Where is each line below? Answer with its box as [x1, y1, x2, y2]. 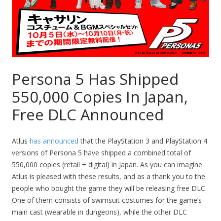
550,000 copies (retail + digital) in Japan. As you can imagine [12, 160, 202, 170]
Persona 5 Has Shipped [12, 69, 179, 90]
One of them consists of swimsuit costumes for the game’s [12, 195, 202, 205]
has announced [30, 136, 78, 146]
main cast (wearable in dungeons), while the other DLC [12, 207, 187, 217]
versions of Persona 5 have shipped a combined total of [12, 148, 191, 158]
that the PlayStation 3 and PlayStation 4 [78, 136, 207, 146]
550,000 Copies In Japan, [12, 86, 188, 108]
